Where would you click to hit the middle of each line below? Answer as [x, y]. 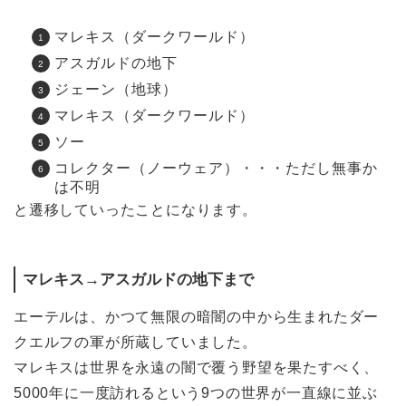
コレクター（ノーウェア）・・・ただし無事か [216, 169]
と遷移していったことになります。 [135, 210]
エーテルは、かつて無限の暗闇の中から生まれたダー [197, 316]
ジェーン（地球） [116, 90]
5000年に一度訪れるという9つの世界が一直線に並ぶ [196, 392]
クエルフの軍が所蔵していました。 [135, 342]
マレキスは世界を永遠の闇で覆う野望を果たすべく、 [197, 367]
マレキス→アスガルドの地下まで [138, 280]
